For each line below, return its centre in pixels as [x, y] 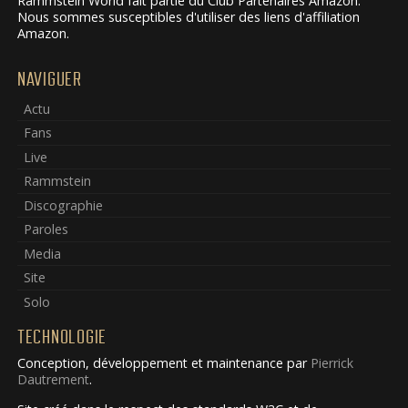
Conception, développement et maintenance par [163, 362]
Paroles [46, 229]
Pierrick [331, 362]
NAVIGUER [49, 80]
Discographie [64, 205]
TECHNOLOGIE [61, 337]
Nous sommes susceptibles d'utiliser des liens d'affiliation [188, 17]
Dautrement [53, 379]
